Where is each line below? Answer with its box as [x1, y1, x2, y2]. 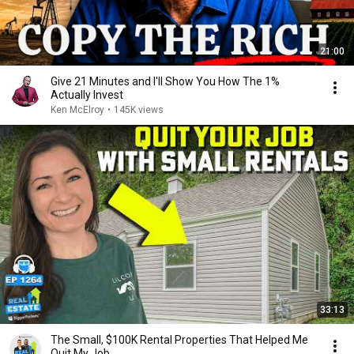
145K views [114, 104, 164, 115]
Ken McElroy [51, 104, 104, 115]
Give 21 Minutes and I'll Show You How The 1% [51, 75, 280, 88]
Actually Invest [51, 88, 123, 101]
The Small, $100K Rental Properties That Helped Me [51, 333, 308, 346]
